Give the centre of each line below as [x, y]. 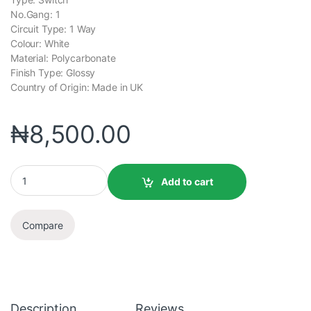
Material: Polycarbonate [63, 58]
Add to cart [187, 182]
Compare [43, 225]
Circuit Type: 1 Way [53, 29]
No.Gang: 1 [35, 14]
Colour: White [40, 43]
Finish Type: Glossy [53, 73]
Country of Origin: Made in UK [77, 87]
